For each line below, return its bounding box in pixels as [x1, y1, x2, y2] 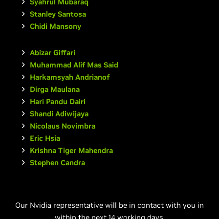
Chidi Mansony [30, 22, 81, 31]
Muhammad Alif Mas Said [30, 60, 118, 69]
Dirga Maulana [30, 85, 80, 94]
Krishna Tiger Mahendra [30, 146, 113, 155]
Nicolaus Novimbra [30, 121, 95, 131]
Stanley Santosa [30, 9, 86, 19]
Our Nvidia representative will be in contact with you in [15, 200, 204, 210]
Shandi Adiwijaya [30, 109, 88, 118]
